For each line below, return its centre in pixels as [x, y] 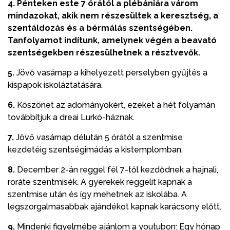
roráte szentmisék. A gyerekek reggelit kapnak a [100, 182]
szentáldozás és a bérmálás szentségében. [100, 28]
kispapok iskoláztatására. [55, 85]
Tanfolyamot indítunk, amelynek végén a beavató [112, 40]
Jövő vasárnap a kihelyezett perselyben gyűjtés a [111, 72]
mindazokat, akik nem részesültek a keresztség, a [113, 15]
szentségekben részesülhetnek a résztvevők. [104, 52]
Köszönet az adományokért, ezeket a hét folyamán [115, 105]
